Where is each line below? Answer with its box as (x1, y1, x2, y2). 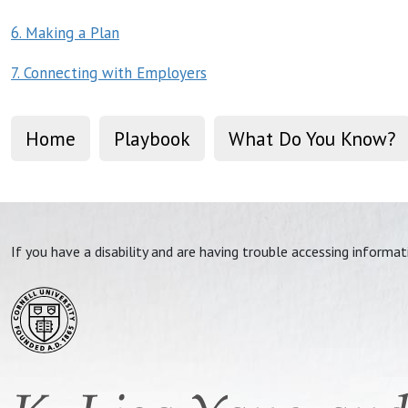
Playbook (114, 125, 190, 151)
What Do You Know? (229, 125, 396, 151)
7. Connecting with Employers (11, 62, 207, 83)
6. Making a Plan (11, 22, 119, 43)
